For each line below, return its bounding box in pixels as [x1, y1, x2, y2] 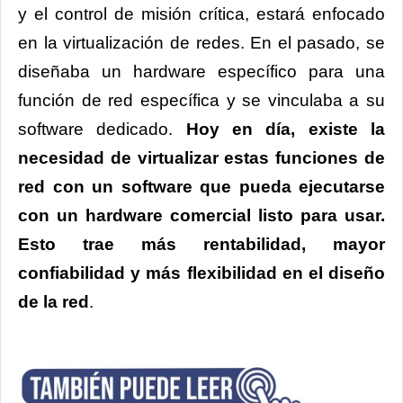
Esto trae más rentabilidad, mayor [18, 235, 385, 255]
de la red [18, 292, 89, 312]
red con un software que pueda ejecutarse [18, 177, 385, 197]
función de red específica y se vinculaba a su [18, 91, 385, 111]
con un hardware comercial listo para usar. [18, 206, 385, 226]
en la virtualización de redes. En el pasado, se [18, 33, 385, 53]
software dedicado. [18, 120, 186, 139]
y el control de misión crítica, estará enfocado [18, 4, 385, 24]
